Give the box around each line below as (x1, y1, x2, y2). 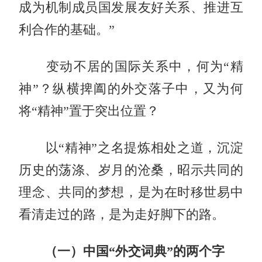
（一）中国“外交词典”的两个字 (19, 244, 225, 258)
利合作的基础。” (19, 22, 115, 37)
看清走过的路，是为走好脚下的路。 (19, 207, 225, 222)
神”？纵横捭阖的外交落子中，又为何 (19, 81, 243, 96)
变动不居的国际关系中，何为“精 (19, 59, 243, 74)
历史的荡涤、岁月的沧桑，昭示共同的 (19, 163, 243, 177)
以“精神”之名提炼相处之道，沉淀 (19, 140, 243, 155)
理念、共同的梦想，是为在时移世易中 (19, 185, 243, 199)
